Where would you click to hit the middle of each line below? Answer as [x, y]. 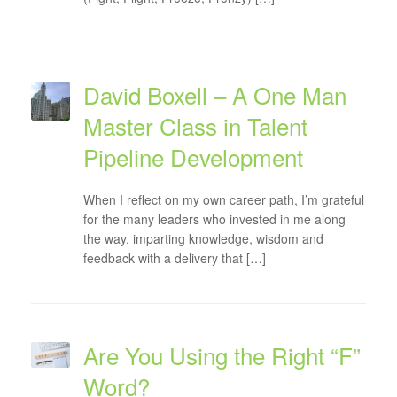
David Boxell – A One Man [214, 94]
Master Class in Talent [195, 125]
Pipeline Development [193, 156]
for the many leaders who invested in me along [214, 219]
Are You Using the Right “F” [222, 355]
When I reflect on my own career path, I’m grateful [223, 199]
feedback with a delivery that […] [174, 258]
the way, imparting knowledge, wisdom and [203, 238]
